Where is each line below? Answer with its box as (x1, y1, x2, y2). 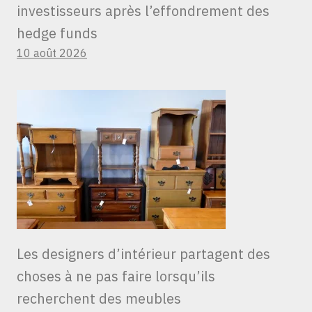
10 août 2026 (17, 46, 87, 61)
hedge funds (17, 24, 97, 43)
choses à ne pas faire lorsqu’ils (17, 267, 215, 286)
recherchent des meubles (17, 289, 181, 309)
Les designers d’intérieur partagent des (17, 244, 270, 264)
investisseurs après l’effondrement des (17, 1, 270, 21)
